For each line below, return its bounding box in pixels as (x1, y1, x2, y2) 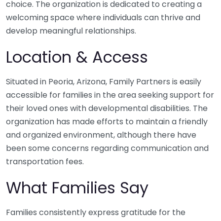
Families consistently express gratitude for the (6, 207, 185, 219)
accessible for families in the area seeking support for (6, 89, 214, 101)
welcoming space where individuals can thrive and (6, 12, 200, 24)
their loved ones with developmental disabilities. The (6, 103, 208, 114)
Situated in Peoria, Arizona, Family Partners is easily (6, 76, 201, 88)
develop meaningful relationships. (6, 25, 136, 37)
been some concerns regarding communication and (6, 143, 209, 154)
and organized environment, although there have (6, 129, 196, 141)
